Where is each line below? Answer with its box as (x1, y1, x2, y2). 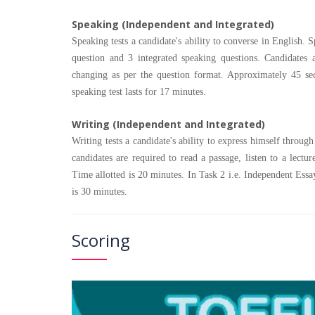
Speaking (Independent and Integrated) (72, 17, 274, 31)
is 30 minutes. (72, 186, 127, 197)
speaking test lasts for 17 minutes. (72, 86, 206, 97)
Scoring (72, 228, 130, 252)
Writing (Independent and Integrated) (72, 117, 265, 131)
